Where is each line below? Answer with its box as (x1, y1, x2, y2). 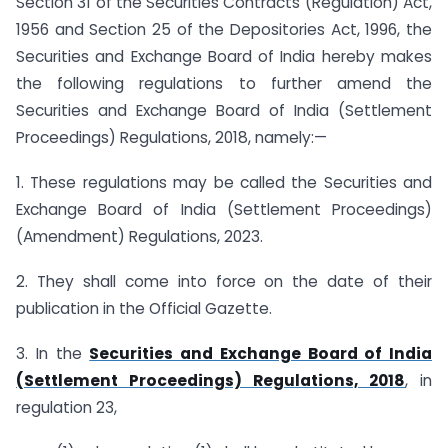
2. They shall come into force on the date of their (16, 270, 432, 292)
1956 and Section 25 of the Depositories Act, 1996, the (16, 19, 432, 41)
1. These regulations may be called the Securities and (16, 172, 432, 194)
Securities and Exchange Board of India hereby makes (16, 46, 432, 68)
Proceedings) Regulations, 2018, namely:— (16, 127, 327, 149)
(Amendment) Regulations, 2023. (16, 226, 263, 248)
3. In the (16, 342, 90, 364)
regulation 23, (16, 396, 117, 418)
